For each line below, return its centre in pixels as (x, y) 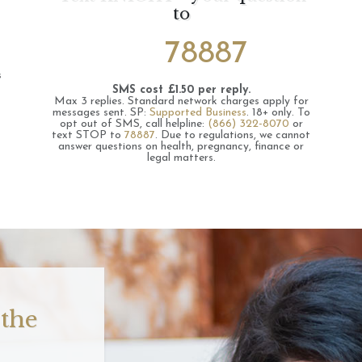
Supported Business (198, 113)
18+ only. (273, 113)
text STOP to (88, 135)
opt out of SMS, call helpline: (133, 124)
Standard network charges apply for (218, 101)
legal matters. (181, 158)
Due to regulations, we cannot (236, 135)
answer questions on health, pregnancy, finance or (181, 147)
